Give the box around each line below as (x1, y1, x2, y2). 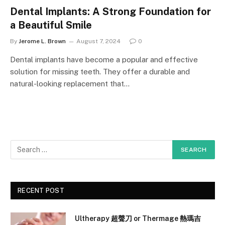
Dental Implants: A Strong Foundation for (10, 5, 211, 18)
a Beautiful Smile (10, 19, 92, 31)
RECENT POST (18, 186, 64, 194)
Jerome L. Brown (19, 37, 66, 45)
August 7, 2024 (76, 37, 121, 45)
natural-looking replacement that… (10, 79, 130, 88)
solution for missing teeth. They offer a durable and (10, 67, 190, 76)
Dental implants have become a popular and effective (10, 55, 198, 64)
